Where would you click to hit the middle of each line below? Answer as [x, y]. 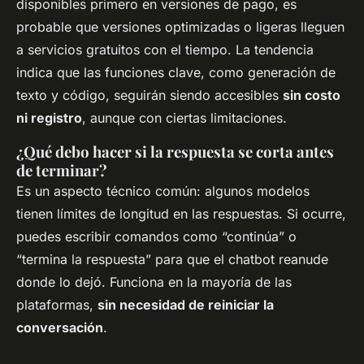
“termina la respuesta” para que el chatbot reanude [172, 259]
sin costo [312, 95]
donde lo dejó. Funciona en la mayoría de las [154, 282]
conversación [60, 327]
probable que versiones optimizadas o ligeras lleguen [180, 26]
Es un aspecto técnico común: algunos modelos [163, 191]
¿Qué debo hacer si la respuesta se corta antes [175, 151]
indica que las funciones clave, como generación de [176, 72]
